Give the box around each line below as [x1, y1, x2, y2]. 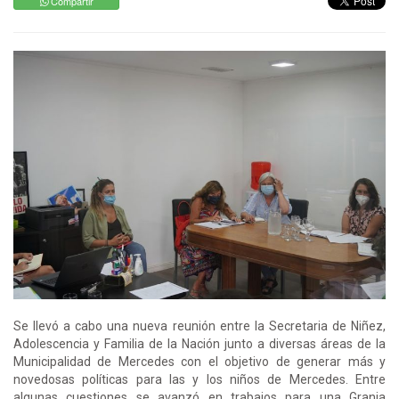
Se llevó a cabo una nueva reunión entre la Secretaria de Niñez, [13, 318, 386, 333]
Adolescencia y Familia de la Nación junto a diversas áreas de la [13, 336, 386, 351]
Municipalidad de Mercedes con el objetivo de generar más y [13, 354, 386, 369]
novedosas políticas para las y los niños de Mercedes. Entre [13, 371, 386, 387]
